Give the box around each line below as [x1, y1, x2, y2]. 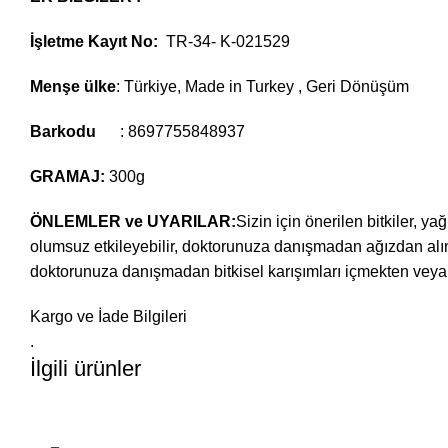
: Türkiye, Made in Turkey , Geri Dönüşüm [116, 78, 409, 95]
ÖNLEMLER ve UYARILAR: [30, 213, 236, 230]
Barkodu [30, 123, 100, 140]
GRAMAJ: [30, 168, 109, 185]
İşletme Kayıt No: [30, 33, 162, 50]
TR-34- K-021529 [162, 33, 290, 50]
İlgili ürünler [30, 356, 141, 381]
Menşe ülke [30, 78, 116, 95]
